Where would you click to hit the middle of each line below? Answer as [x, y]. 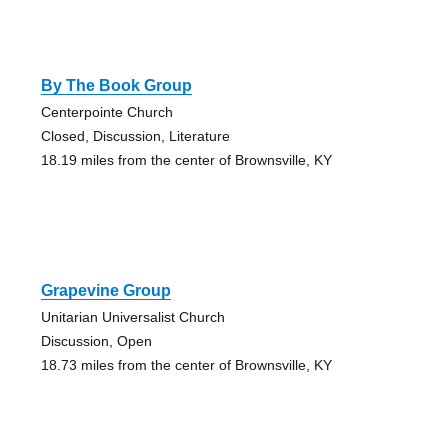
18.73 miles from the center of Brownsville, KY [186, 365]
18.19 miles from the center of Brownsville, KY [186, 160]
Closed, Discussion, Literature [135, 136]
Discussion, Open [96, 341]
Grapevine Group [105, 291]
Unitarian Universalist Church [132, 317]
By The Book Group [116, 86]
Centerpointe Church [106, 112]
